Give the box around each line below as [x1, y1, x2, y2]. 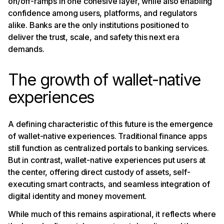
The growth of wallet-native [8, 69, 200, 89]
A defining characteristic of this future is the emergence [8, 118, 213, 129]
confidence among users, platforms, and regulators [8, 7, 197, 18]
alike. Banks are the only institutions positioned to [8, 19, 189, 30]
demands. [8, 43, 44, 54]
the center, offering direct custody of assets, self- [8, 166, 190, 177]
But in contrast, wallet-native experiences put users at [8, 154, 206, 165]
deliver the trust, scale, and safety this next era [8, 31, 179, 42]
